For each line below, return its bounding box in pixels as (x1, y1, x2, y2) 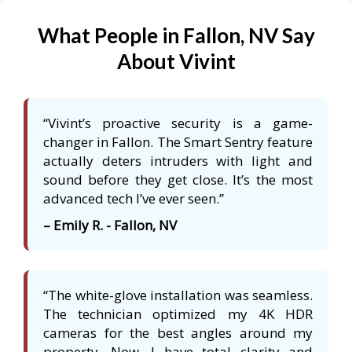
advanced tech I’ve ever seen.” (43, 189, 224, 207)
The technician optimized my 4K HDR (43, 304, 313, 323)
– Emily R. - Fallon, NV (43, 215, 177, 234)
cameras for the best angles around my (43, 323, 313, 342)
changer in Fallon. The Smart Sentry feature (43, 132, 313, 151)
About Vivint (116, 48, 236, 74)
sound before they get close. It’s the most (43, 170, 313, 189)
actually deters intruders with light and (43, 151, 313, 170)
